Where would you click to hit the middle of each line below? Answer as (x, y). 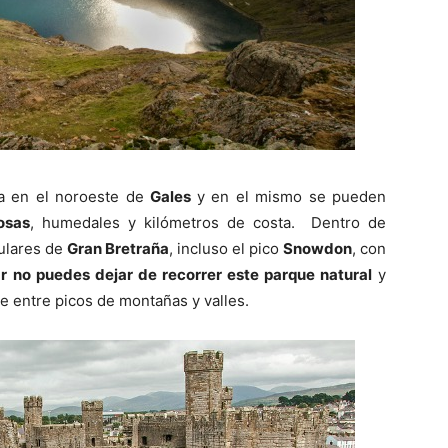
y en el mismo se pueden (291, 196)
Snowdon (317, 248)
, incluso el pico (226, 248)
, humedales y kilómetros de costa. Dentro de (208, 222)
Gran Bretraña (118, 248)
